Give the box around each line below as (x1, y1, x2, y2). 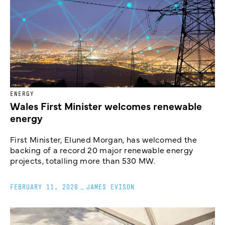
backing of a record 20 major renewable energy (10, 144, 193, 156)
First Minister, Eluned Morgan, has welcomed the (10, 134, 197, 145)
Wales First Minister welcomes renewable (10, 99, 202, 113)
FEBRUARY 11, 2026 (10, 183, 78, 191)
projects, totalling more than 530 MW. (10, 155, 155, 166)
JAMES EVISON (86, 183, 135, 191)
